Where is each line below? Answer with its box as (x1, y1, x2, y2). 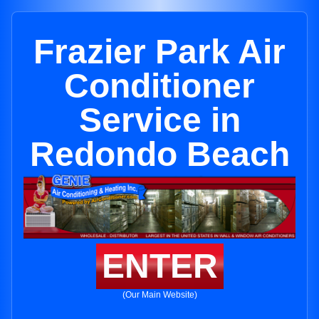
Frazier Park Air (33, 33, 286, 70)
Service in (78, 101, 241, 139)
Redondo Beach (29, 135, 290, 173)
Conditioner (64, 67, 255, 105)
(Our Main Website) (122, 290, 197, 300)
